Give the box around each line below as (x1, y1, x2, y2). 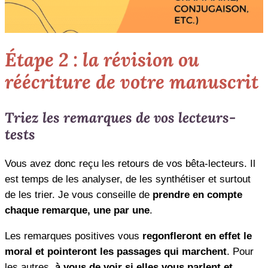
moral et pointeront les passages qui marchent (5, 246, 227, 258)
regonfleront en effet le (142, 230, 252, 242)
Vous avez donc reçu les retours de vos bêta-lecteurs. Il (5, 158, 255, 170)
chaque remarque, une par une (5, 205, 150, 217)
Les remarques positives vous (5, 230, 142, 242)
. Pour (227, 246, 254, 258)
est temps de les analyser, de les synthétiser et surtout (5, 173, 251, 185)
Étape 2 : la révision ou (5, 47, 199, 72)
